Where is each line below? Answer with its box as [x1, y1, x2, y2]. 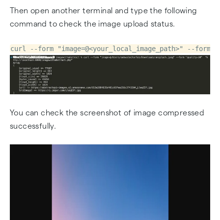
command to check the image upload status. [10, 20, 175, 28]
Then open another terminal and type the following [10, 6, 197, 15]
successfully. [10, 122, 56, 130]
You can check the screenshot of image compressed [10, 109, 205, 117]
